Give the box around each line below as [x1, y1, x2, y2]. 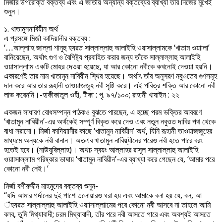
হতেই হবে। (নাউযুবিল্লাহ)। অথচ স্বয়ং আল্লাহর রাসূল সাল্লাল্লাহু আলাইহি [4, 145, 198, 155]
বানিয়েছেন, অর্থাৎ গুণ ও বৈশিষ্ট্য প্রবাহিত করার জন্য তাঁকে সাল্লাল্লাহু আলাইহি [4, 52, 200, 62]
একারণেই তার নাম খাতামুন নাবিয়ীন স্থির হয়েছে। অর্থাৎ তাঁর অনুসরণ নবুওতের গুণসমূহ [4, 71, 217, 81]
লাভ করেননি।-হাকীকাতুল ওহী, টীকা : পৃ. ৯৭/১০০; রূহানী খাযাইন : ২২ [4, 90, 179, 100]
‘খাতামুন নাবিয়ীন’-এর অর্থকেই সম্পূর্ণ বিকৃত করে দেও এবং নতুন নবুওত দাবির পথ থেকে [4, 116, 216, 126]
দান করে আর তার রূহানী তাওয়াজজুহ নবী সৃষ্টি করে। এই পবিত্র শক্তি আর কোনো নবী [4, 80, 216, 90]
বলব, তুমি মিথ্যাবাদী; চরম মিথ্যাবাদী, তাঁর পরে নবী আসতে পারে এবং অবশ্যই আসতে [4, 209, 211, 219]
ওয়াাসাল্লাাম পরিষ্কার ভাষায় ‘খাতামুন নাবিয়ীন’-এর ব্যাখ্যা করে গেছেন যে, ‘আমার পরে [4, 154, 215, 164]
